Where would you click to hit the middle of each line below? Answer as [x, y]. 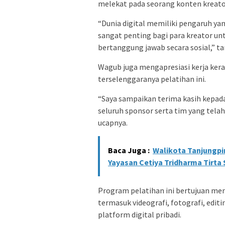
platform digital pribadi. [140, 215]
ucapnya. [113, 123]
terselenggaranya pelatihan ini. [152, 79]
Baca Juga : [129, 150]
